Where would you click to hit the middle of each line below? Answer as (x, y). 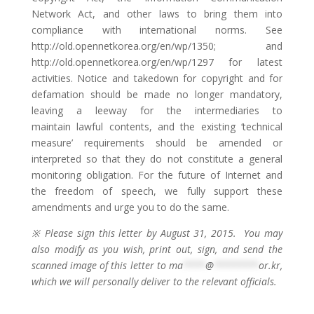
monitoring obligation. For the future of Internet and (157, 175)
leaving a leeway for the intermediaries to (157, 110)
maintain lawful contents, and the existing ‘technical (157, 127)
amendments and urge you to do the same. (130, 207)
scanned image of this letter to (100, 265)
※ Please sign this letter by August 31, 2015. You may (157, 233)
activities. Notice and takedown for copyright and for (157, 78)
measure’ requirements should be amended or (157, 143)
